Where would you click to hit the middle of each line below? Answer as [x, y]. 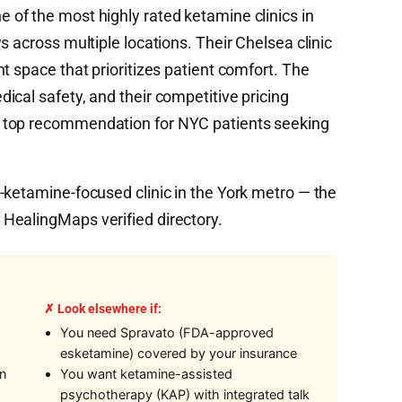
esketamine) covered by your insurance [178, 354]
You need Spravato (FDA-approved [166, 333]
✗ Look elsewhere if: [102, 309]
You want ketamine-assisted [146, 374]
